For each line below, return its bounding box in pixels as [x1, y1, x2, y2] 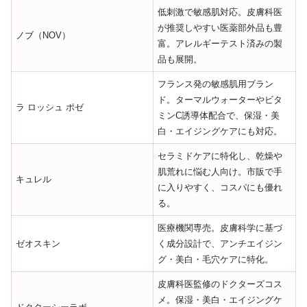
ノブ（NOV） [16, 29, 71, 40]
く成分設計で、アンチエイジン [158, 238, 283, 249]
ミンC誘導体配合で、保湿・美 [158, 110, 280, 121]
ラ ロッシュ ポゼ [16, 101, 84, 112]
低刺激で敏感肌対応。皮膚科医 [158, 6, 283, 17]
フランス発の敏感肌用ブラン [158, 78, 274, 89]
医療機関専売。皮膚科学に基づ [158, 222, 283, 233]
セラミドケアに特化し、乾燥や [158, 150, 283, 161]
